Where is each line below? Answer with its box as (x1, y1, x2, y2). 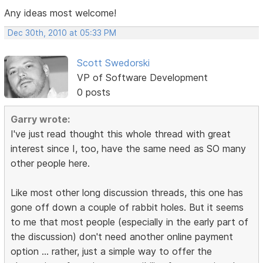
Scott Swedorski (76, 56, 150, 69)
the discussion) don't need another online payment (11, 230, 234, 242)
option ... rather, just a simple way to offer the (11, 245, 213, 257)
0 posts (76, 86, 110, 98)
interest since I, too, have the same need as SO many (11, 142, 247, 154)
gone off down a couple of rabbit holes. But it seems (11, 201, 244, 213)
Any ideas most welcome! (4, 6, 117, 19)
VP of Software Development (76, 71, 208, 83)
